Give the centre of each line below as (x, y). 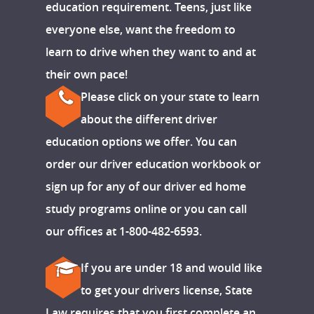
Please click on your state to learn (170, 97)
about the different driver (149, 120)
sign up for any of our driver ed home (146, 187)
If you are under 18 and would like (171, 268)
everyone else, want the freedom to (141, 30)
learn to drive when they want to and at (151, 52)
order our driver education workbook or (153, 164)
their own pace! (87, 75)
